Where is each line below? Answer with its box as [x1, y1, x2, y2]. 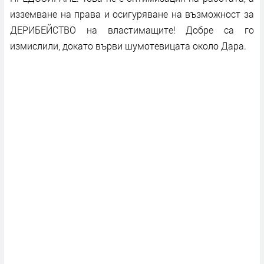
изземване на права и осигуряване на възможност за [10, 7, 254, 20]
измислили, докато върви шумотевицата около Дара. [10, 39, 246, 52]
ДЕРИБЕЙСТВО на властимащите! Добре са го [10, 23, 254, 36]
